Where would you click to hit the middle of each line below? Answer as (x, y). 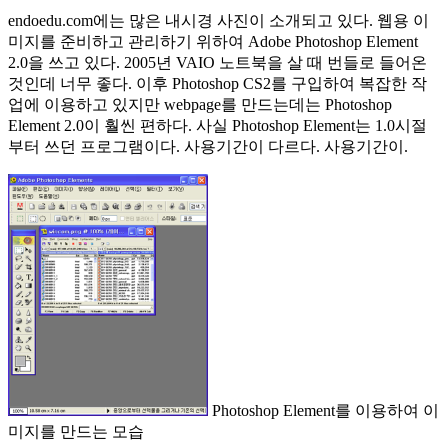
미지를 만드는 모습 (76, 431)
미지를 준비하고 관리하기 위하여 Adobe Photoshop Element (213, 41)
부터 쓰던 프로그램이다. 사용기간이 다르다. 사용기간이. (208, 146)
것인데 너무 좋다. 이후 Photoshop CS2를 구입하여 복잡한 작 (217, 83)
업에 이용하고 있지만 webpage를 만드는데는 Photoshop (200, 104)
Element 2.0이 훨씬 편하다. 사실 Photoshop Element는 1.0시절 (217, 125)
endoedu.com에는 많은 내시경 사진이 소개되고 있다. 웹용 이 (218, 20)
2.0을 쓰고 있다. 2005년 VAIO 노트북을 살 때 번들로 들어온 (217, 62)
